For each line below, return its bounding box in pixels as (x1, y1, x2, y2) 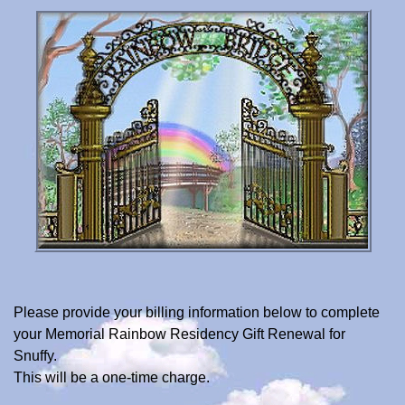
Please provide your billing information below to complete (14, 305, 380, 320)
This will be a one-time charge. (14, 370, 210, 385)
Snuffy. (14, 348, 57, 363)
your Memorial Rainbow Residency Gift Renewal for (14, 326, 345, 342)
